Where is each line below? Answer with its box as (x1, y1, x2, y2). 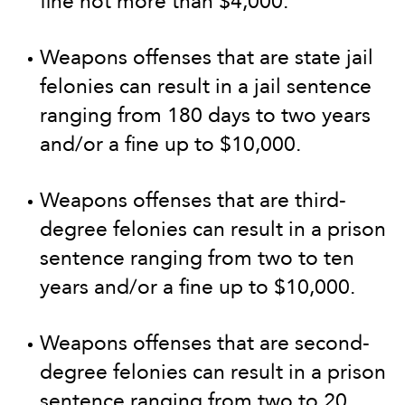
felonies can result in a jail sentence (40, 72, 372, 100)
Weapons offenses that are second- (40, 329, 370, 357)
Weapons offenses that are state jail (40, 43, 373, 71)
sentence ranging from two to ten (40, 244, 354, 272)
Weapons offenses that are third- (40, 186, 346, 214)
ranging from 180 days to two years (40, 101, 371, 129)
